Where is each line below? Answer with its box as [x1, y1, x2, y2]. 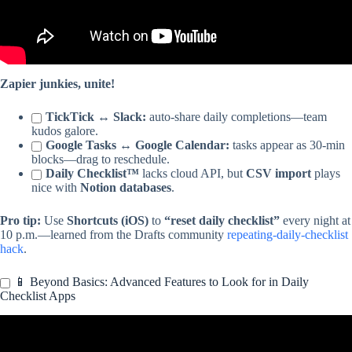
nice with [31, 181, 80, 195]
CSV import [246, 167, 311, 181]
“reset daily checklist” [164, 214, 280, 228]
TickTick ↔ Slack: [46, 110, 146, 124]
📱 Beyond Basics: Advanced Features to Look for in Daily [14, 275, 309, 289]
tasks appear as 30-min [229, 138, 345, 152]
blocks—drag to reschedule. [31, 152, 170, 167]
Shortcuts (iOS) [67, 214, 148, 228]
